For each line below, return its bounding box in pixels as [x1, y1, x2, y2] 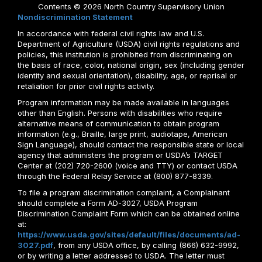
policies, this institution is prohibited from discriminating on [18, 50, 232, 59]
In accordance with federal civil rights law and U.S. [18, 29, 204, 38]
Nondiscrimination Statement [18, 12, 133, 22]
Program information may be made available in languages [18, 98, 229, 107]
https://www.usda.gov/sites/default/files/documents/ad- [18, 230, 240, 239]
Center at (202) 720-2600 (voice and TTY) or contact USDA [18, 161, 237, 170]
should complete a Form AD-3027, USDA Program [18, 198, 198, 208]
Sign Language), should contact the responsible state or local [18, 140, 244, 149]
